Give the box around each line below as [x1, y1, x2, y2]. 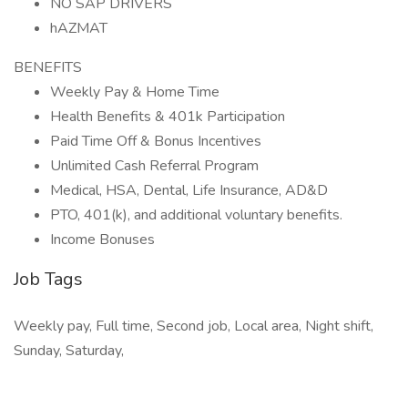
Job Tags [14, 267, 83, 291]
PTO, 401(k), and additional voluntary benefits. [50, 205, 342, 225]
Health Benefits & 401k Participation [50, 107, 285, 127]
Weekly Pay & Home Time [50, 82, 219, 102]
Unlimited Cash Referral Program [50, 156, 259, 176]
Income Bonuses [50, 229, 155, 250]
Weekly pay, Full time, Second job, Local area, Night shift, [14, 316, 373, 336]
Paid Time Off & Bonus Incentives [50, 131, 261, 151]
